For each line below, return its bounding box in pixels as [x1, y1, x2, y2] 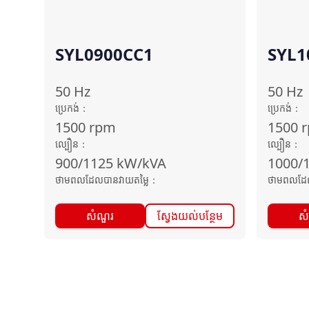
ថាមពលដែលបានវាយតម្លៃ [55, 173, 149, 186]
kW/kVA [117, 154, 166, 172]
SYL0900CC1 [55, 43, 153, 66]
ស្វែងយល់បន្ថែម [157, 208, 223, 223]
